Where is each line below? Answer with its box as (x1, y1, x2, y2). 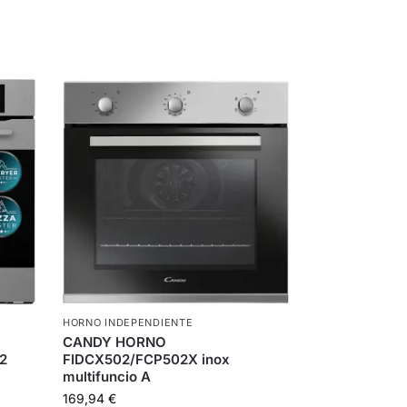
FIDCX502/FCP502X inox (63, 351, 231, 369)
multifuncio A (63, 368, 152, 386)
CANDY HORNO (63, 333, 167, 352)
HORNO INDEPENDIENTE (63, 316, 194, 330)
